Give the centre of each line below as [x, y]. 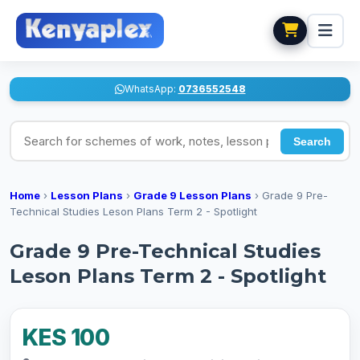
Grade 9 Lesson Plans [192, 195]
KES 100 [66, 337]
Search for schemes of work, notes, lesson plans [160, 129]
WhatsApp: [151, 89]
